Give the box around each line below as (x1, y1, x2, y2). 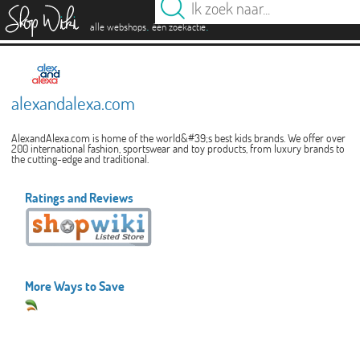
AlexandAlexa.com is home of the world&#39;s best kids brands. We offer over (10, 131, 346, 145)
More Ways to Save (25, 277, 125, 295)
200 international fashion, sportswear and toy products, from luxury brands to (10, 141, 345, 156)
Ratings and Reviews (25, 189, 134, 207)
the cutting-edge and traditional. (10, 152, 149, 166)
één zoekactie (152, 20, 206, 33)
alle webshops (90, 20, 146, 33)
